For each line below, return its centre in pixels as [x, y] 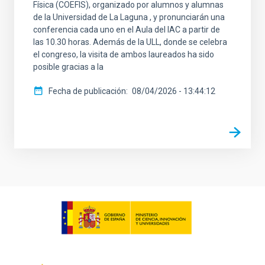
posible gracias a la [68, 67]
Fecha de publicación [87, 91]
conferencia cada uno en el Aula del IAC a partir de [127, 30]
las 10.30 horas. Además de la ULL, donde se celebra [130, 42]
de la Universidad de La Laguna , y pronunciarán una [129, 17]
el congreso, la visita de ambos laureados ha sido [124, 55]
